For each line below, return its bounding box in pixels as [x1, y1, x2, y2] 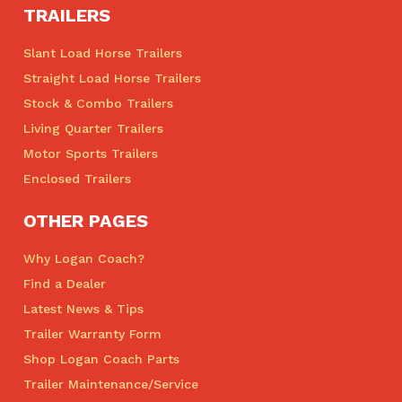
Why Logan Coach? [23, 251, 144, 266]
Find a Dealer [23, 276, 106, 291]
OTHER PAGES [23, 210, 148, 232]
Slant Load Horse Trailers [23, 46, 182, 60]
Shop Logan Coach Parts [23, 352, 179, 366]
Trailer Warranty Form [23, 327, 162, 341]
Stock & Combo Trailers [23, 96, 173, 110]
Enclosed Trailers [23, 171, 131, 186]
